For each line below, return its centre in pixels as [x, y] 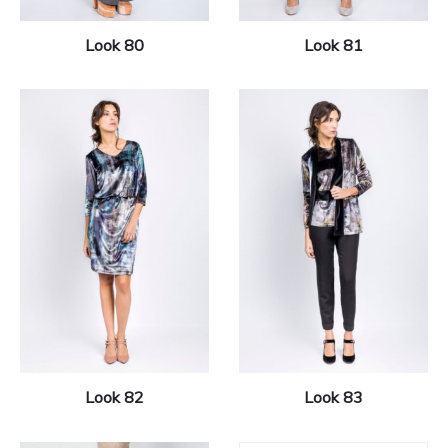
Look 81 [333, 44]
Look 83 [333, 396]
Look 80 [114, 44]
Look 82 [114, 396]
